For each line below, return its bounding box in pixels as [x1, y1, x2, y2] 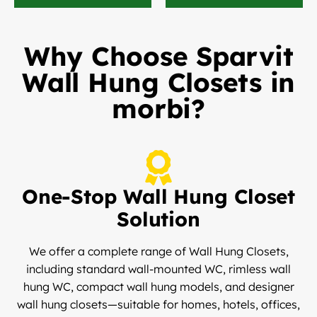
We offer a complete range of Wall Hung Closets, [28, 244, 289, 259]
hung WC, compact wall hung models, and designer [23, 279, 294, 294]
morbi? [112, 92, 205, 125]
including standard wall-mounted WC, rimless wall [26, 262, 291, 277]
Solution [116, 207, 201, 232]
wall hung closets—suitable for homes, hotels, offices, [17, 297, 300, 312]
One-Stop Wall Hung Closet [21, 184, 296, 209]
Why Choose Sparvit [23, 40, 294, 73]
